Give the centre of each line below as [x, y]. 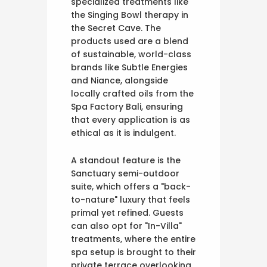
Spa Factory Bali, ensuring [127, 106]
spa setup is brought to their [133, 252]
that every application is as [131, 119]
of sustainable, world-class [131, 54]
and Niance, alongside [119, 80]
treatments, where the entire [133, 239]
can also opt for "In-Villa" [126, 226]
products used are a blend [130, 41]
